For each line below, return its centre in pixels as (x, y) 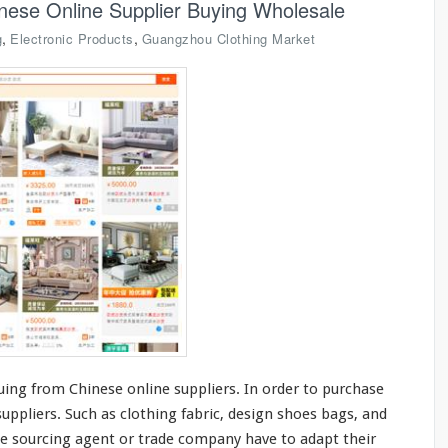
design (250, 414)
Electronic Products (72, 38)
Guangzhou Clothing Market (228, 38)
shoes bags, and (330, 414)
